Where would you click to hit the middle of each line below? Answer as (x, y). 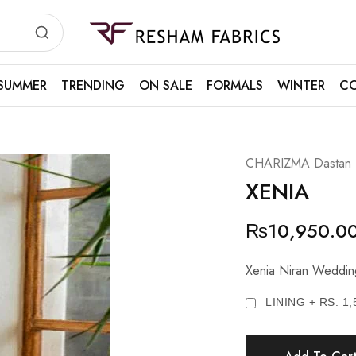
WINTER (301, 85)
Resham (107, 37)
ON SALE (165, 85)
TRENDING (93, 85)
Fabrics (105, 50)
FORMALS (234, 85)
